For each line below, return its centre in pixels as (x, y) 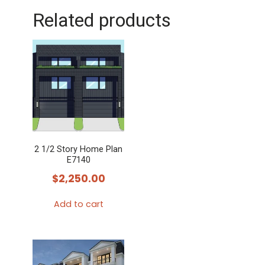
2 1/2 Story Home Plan (79, 150)
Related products (102, 20)
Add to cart (78, 204)
